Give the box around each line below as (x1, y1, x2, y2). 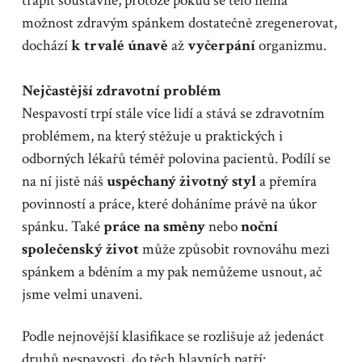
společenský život (21, 238, 139, 259)
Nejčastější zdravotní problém (21, 80, 221, 101)
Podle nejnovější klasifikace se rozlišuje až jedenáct (21, 326, 324, 347)
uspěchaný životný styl (106, 170, 256, 192)
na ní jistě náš (21, 170, 107, 192)
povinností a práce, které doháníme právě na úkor (21, 193, 317, 214)
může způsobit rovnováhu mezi (138, 238, 330, 259)
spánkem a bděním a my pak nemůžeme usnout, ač (21, 261, 322, 282)
